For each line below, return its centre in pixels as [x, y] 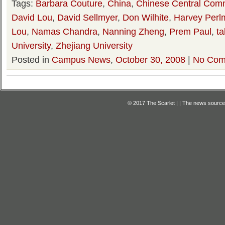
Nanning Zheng [133, 31]
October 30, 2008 [150, 60]
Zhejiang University [94, 45]
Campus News [81, 60]
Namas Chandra [65, 31]
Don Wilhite [146, 17]
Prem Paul [190, 31]
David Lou [32, 17]
